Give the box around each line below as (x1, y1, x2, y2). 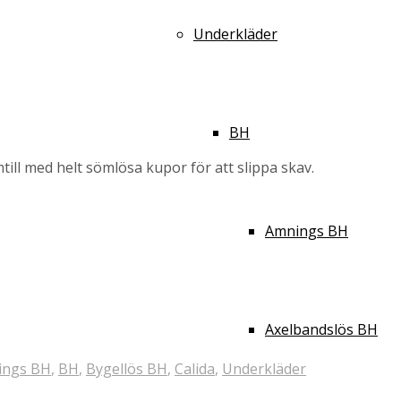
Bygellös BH (86, 359, 167, 379)
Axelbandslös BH (265, 320, 378, 339)
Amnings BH (265, 221, 348, 241)
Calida (175, 359, 215, 379)
